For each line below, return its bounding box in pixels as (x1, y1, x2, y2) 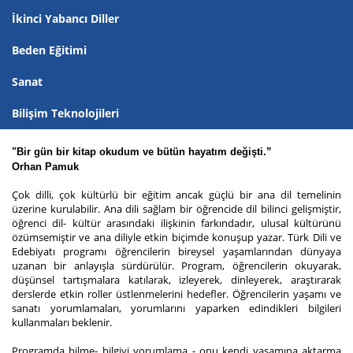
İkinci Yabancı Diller (12, 11, 119, 27)
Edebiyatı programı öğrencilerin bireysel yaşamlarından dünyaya (12, 244, 341, 259)
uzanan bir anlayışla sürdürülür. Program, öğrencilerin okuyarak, (12, 258, 341, 273)
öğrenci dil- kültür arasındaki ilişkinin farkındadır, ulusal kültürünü (12, 216, 341, 231)
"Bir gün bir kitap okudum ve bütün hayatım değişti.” (12, 146, 272, 158)
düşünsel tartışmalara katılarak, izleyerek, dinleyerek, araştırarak (12, 273, 341, 288)
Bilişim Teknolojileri (12, 106, 119, 121)
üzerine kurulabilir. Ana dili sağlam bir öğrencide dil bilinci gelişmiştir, (12, 202, 341, 217)
